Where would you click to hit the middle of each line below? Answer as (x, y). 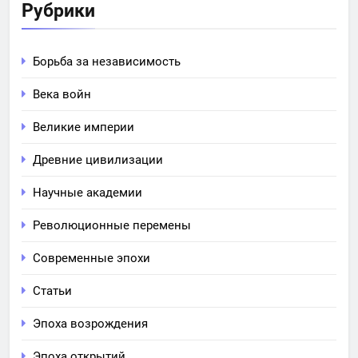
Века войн (62, 94)
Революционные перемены (112, 225)
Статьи (52, 290)
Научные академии (88, 192)
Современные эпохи (91, 258)
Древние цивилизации (98, 159)
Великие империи (84, 127)
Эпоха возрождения (90, 323)
